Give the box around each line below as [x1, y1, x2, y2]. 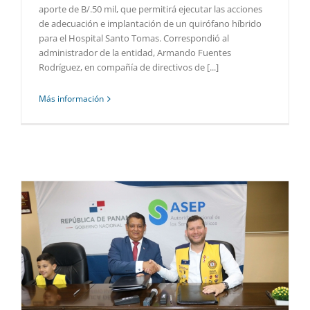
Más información [39, 93, 104, 105]
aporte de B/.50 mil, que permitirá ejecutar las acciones [39, 3, 262, 16]
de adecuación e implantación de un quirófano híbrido [39, 17, 262, 30]
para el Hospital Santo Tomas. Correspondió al [39, 32, 229, 45]
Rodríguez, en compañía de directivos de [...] [39, 61, 219, 74]
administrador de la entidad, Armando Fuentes [39, 46, 231, 60]
